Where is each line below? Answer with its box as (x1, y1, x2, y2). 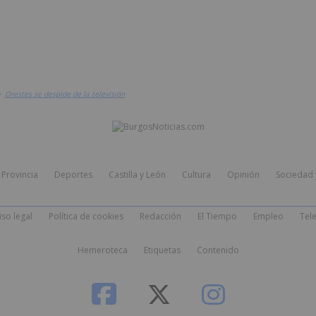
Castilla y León (108, 169, 166, 181)
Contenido (197, 244, 239, 256)
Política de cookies (48, 210, 123, 222)
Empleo (253, 210, 284, 222)
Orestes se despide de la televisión (4, 89, 125, 99)
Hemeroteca (78, 244, 128, 256)
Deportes (54, 169, 92, 181)
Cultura (181, 169, 211, 181)
